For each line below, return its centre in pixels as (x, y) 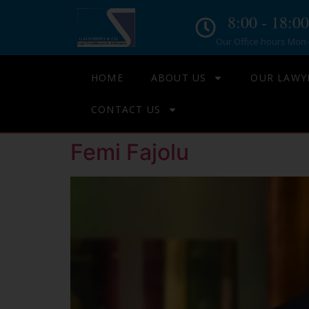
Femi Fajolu (130, 152)
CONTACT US (126, 109)
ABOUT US (179, 78)
